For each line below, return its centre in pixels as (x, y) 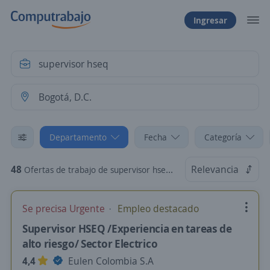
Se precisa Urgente (65, 209)
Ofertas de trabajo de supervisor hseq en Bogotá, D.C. (95, 170)
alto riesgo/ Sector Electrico (90, 243)
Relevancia (215, 169)
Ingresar (210, 20)
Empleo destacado (157, 209)
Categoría (223, 137)
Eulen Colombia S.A (110, 261)
